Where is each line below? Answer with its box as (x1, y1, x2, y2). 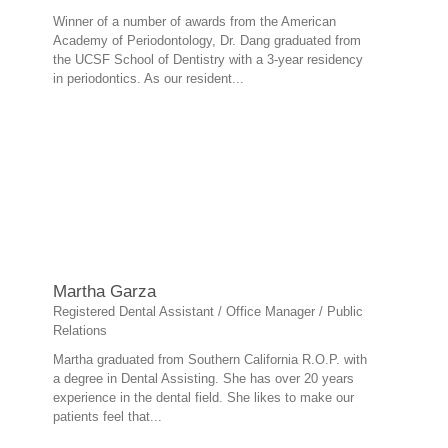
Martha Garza (53, 282, 156, 301)
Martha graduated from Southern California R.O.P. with (53, 352, 367, 367)
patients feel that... (53, 409, 162, 424)
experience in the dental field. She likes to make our (53, 390, 354, 405)
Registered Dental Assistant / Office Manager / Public (53, 304, 363, 319)
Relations (53, 323, 107, 338)
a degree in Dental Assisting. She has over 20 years (53, 371, 354, 386)
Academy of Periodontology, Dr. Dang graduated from (53, 33, 361, 48)
